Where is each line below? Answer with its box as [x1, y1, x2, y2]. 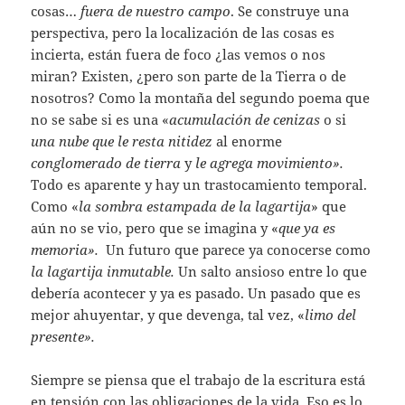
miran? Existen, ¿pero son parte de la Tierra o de [31, 67, 347, 86]
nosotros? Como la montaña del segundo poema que [31, 89, 371, 108]
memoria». [31, 240, 107, 259]
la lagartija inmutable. [31, 262, 179, 281]
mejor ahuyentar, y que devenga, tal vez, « [31, 306, 306, 325]
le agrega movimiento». [195, 154, 344, 173]
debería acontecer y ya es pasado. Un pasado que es [31, 284, 362, 303]
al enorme [212, 132, 283, 151]
